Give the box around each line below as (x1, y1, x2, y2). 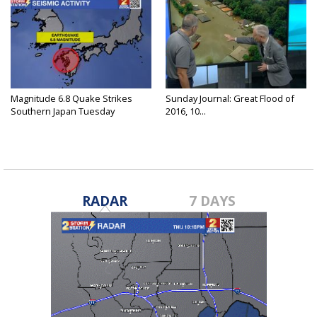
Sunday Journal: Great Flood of (166, 92, 294, 105)
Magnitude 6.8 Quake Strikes (11, 92, 132, 105)
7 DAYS (189, 191, 236, 211)
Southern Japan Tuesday (11, 105, 115, 118)
